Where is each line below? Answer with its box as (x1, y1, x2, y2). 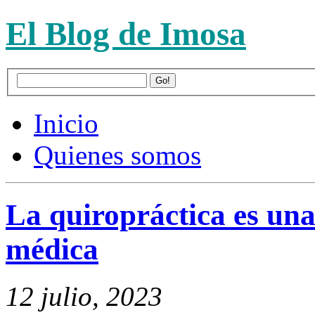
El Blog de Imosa (6, 15, 246, 53)
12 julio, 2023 (6, 281, 162, 312)
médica (6, 233, 98, 266)
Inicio (34, 108, 98, 139)
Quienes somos (34, 140, 201, 171)
